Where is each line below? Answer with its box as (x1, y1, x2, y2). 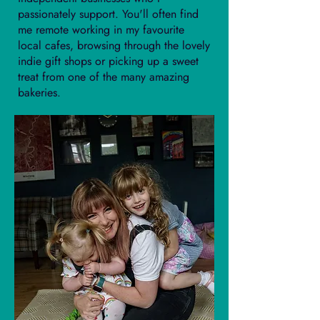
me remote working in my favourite (18, 21, 184, 38)
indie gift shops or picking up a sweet (18, 53, 199, 69)
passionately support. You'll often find (18, 6, 199, 22)
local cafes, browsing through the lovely (18, 37, 210, 54)
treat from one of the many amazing (18, 69, 189, 85)
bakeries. (18, 84, 61, 101)
